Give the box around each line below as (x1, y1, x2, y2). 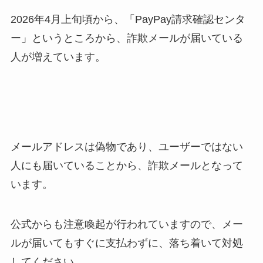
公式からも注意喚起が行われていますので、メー (10, 218, 243, 231)
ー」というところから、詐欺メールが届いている (10, 32, 243, 44)
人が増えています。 (10, 50, 106, 63)
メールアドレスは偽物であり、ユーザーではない (10, 141, 243, 153)
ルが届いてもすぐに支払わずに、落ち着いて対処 (10, 237, 243, 249)
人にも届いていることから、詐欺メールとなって (10, 160, 243, 172)
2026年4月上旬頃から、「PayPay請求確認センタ (10, 13, 245, 25)
